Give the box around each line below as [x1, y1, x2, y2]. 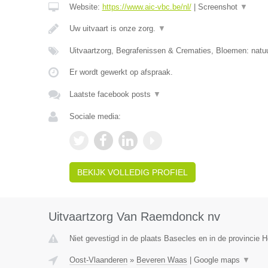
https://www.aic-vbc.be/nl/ [102, 2, 191, 11]
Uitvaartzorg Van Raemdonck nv [48, 210, 220, 223]
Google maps [193, 255, 242, 264]
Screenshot [197, 2, 240, 11]
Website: [69, 2, 102, 11]
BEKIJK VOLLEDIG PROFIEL [77, 167, 188, 177]
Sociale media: [69, 112, 121, 121]
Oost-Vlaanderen [69, 255, 127, 264]
